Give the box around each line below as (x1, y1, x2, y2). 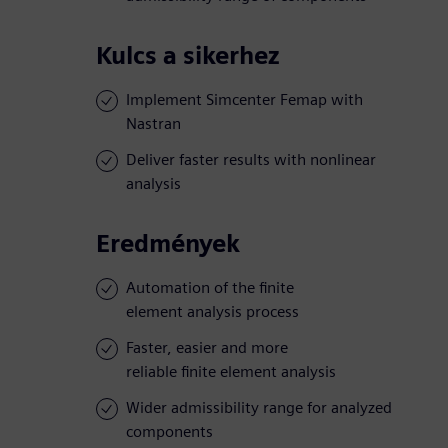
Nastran (126, 114, 181, 134)
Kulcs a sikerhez (96, 41, 280, 71)
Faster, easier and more (126, 338, 288, 358)
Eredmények (96, 229, 240, 259)
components (126, 422, 213, 442)
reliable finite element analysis (126, 362, 336, 382)
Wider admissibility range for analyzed (126, 398, 392, 418)
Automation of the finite (126, 278, 294, 298)
